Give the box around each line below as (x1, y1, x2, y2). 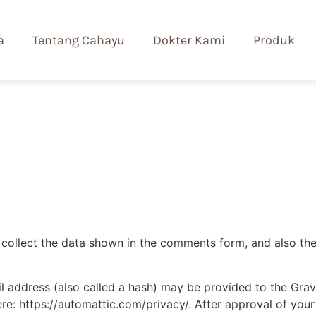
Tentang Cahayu (32, 32, 125, 48)
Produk (253, 32, 295, 48)
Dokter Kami (153, 32, 225, 48)
